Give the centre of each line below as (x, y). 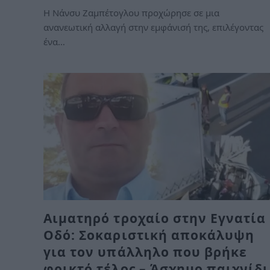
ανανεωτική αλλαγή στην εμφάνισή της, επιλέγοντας (153, 27)
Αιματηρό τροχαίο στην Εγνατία (155, 218)
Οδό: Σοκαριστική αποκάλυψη (149, 235)
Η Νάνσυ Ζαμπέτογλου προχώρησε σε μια (131, 12)
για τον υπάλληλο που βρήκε (146, 252)
